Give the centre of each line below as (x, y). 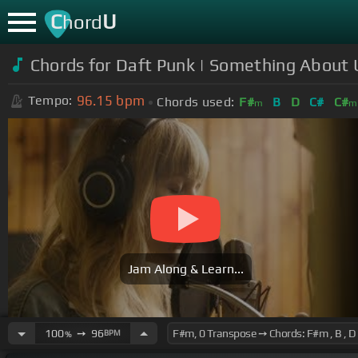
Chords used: (196, 101)
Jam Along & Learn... (185, 269)
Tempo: (50, 101)
